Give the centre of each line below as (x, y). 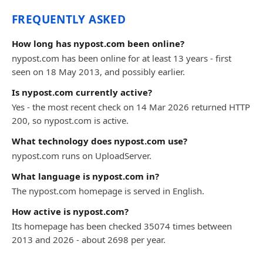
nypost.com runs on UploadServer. (82, 156)
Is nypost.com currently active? (82, 92)
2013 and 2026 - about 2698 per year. (89, 240)
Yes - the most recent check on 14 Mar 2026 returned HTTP (131, 107)
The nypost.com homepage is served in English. (108, 191)
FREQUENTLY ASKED (69, 19)
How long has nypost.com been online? (98, 43)
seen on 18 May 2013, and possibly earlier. (98, 72)
